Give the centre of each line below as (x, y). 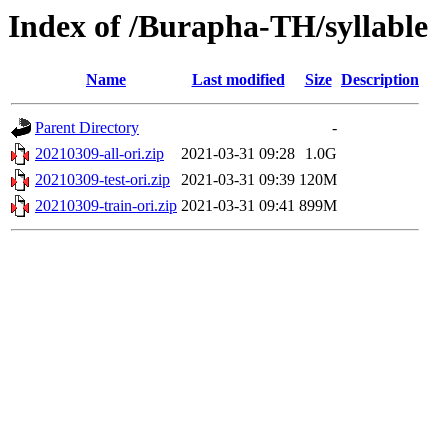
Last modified (238, 80)
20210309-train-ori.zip (106, 206)
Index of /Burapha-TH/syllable (218, 26)
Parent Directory (87, 128)
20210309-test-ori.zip (102, 180)
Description (380, 80)
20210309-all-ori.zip (99, 154)
